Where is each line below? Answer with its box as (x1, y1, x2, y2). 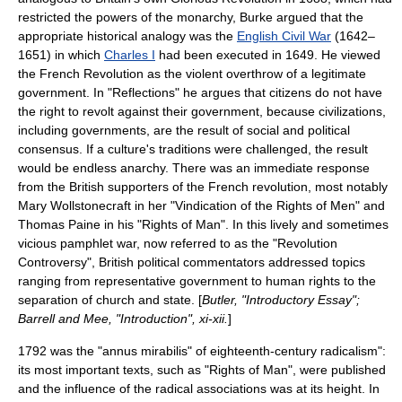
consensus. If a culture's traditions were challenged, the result (18, 142, 368, 156)
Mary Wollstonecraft (18, 198, 131, 213)
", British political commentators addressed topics (87, 255, 365, 269)
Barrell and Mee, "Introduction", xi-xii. (18, 311, 228, 326)
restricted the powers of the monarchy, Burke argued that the (18, 10, 363, 24)
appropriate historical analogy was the (18, 29, 237, 43)
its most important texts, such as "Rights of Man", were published (18, 363, 386, 377)
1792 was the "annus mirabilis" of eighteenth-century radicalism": (18, 344, 386, 358)
